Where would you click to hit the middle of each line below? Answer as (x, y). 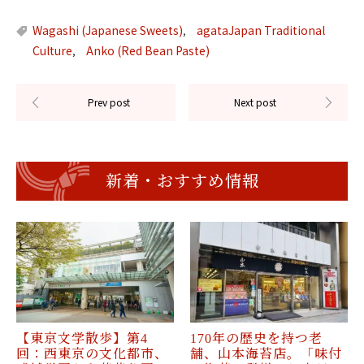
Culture (52, 50)
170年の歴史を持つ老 (256, 339)
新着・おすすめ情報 (182, 181)
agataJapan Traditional (261, 30)
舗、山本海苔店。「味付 (266, 354)
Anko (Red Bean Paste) (148, 50)
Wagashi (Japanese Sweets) (108, 30)
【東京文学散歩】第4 (82, 339)
